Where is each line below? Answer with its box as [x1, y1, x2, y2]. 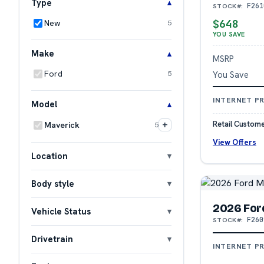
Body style [31, 177, 74, 189]
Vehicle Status [31, 205, 91, 217]
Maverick [44, 119, 80, 130]
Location [31, 150, 68, 161]
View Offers [213, 137, 256, 147]
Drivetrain [31, 233, 73, 245]
